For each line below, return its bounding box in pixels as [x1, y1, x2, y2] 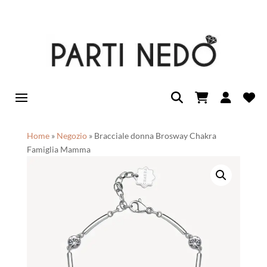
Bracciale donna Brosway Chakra [94, 131, 216, 141]
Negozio [56, 131, 87, 141]
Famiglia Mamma [26, 144, 91, 155]
